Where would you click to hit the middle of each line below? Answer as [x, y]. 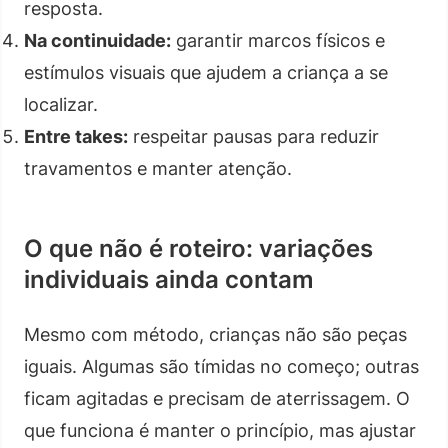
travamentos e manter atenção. [158, 168]
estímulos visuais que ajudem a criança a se [206, 72]
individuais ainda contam [169, 279]
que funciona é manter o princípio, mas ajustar [220, 430]
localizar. [61, 104]
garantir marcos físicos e [278, 40]
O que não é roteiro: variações [198, 248]
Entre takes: [76, 136]
